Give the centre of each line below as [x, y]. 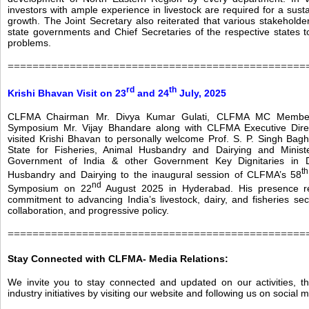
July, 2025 [201, 93]
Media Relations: [189, 258]
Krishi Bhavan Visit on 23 [67, 93]
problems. [29, 42]
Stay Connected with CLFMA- [78, 258]
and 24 [152, 93]
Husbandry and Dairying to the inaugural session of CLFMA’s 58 [155, 174]
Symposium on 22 [50, 188]
